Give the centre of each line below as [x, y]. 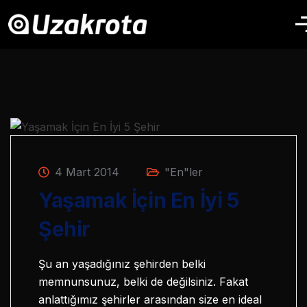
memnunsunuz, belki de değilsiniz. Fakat [143, 281]
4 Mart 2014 [85, 172]
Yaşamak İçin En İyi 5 [139, 200]
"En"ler [184, 172]
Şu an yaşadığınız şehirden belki [122, 263]
